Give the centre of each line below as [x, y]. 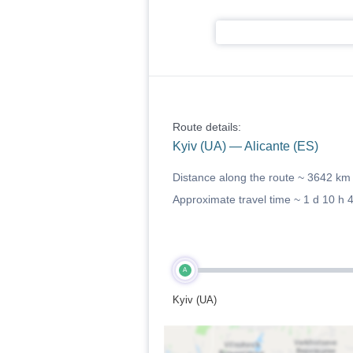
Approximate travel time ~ [238, 199]
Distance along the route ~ [240, 177]
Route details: [206, 127]
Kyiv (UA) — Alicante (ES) [245, 146]
